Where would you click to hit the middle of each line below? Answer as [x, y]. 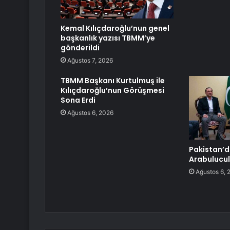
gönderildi [80, 48]
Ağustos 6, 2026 [90, 113]
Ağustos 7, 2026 [90, 61]
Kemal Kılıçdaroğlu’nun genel [115, 28]
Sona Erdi [78, 100]
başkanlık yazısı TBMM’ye [108, 38]
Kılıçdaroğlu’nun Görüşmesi [112, 91]
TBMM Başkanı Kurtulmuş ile [113, 81]
